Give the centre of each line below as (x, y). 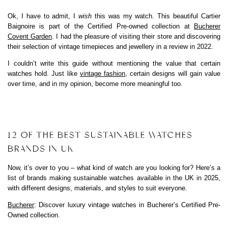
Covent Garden (30, 36)
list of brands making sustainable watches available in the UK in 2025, (114, 178)
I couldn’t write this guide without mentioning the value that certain (114, 63)
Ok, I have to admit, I (43, 16)
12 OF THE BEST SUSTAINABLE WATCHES (100, 135)
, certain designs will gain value (173, 73)
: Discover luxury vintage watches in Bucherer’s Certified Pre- (127, 205)
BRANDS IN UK (41, 149)
